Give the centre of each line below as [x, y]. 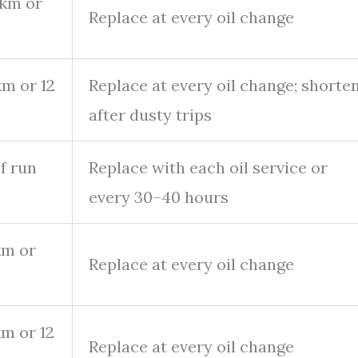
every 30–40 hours [159, 197]
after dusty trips [150, 114]
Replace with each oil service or [208, 167]
